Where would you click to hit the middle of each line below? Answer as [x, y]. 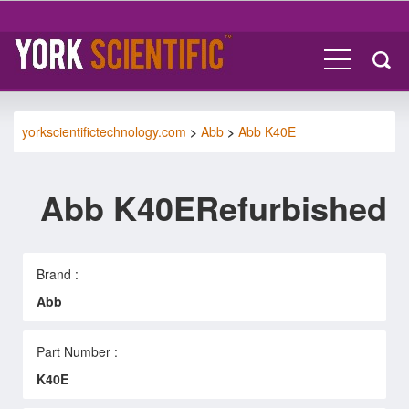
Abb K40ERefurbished [214, 207]
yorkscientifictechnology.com [104, 131]
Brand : [58, 273]
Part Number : [77, 351]
